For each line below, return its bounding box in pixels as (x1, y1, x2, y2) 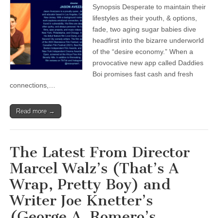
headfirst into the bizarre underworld (92, 36, 204, 44)
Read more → (16, 108, 55, 115)
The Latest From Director (10, 144, 190, 161)
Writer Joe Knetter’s (10, 192, 153, 209)
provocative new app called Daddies (92, 59, 203, 67)
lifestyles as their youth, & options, (92, 14, 197, 22)
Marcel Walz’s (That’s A (10, 160, 179, 177)
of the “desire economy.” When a (92, 48, 193, 55)
